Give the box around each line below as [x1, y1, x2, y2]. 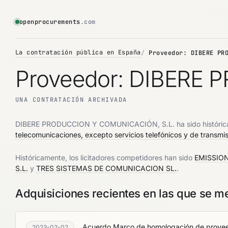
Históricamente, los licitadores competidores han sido [15, 153, 194, 162]
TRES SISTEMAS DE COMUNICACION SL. [36, 164, 177, 173]
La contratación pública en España [15, 48, 141, 56]
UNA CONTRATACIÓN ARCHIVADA [15, 96, 127, 104]
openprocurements [19, 18, 80, 26]
